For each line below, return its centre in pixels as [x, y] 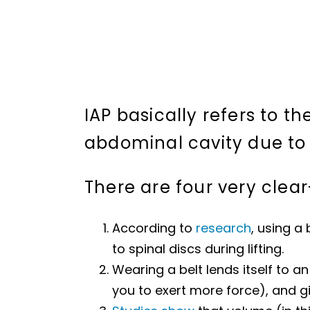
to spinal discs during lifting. [198, 248]
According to [152, 228]
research [221, 228]
